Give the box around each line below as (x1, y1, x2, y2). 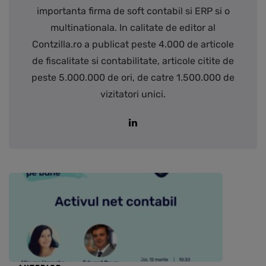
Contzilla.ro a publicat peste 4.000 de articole (32, 39, 234, 50)
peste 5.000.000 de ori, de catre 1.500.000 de (31, 72, 235, 84)
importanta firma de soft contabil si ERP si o (36, 5, 230, 17)
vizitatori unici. (100, 88, 166, 100)
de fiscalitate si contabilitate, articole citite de (32, 55, 234, 67)
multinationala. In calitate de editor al (50, 22, 216, 34)
